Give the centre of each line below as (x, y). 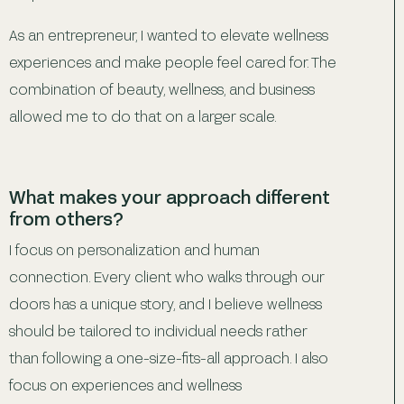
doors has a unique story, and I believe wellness (165, 303)
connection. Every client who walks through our (167, 276)
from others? (66, 218)
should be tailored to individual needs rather (158, 330)
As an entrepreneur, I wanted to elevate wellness (169, 34)
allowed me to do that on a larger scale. (143, 115)
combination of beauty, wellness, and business (162, 88)
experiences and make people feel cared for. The (173, 61)
